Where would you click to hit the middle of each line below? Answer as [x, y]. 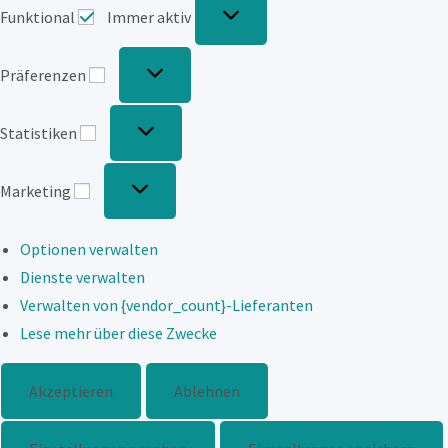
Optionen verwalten [89, 248]
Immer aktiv [150, 16]
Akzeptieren [71, 390]
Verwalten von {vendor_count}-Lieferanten [166, 304]
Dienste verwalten [82, 276]
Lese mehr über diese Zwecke [118, 332]
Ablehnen [207, 390]
